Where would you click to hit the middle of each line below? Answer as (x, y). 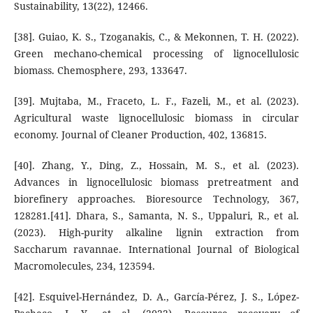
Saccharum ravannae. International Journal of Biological (156, 249)
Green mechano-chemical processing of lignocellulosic (156, 54)
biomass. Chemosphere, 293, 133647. (100, 71)
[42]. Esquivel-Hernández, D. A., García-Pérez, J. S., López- (156, 297)
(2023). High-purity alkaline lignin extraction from (156, 233)
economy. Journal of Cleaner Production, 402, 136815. (140, 135)
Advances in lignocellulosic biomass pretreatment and (156, 182)
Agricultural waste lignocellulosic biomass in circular (156, 118)
